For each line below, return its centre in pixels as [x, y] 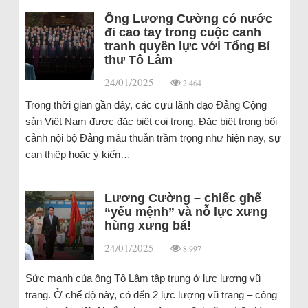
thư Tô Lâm [138, 60]
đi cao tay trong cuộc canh [183, 32]
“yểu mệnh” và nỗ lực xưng [186, 212]
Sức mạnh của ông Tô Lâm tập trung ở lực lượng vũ [143, 278]
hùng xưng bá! [147, 225]
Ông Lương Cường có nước [188, 19]
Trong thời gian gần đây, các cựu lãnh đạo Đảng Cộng [146, 105]
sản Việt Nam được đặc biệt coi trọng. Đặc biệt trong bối [151, 121]
